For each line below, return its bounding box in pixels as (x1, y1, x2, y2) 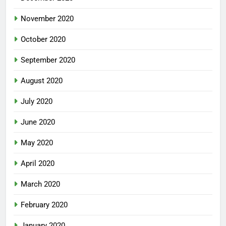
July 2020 (21, 96, 52, 106)
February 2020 (21, 200, 68, 209)
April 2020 (21, 158, 54, 168)
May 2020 (21, 138, 53, 147)
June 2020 (21, 117, 55, 127)
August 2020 (21, 76, 63, 85)
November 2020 (21, 14, 74, 23)
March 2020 (21, 179, 60, 189)
